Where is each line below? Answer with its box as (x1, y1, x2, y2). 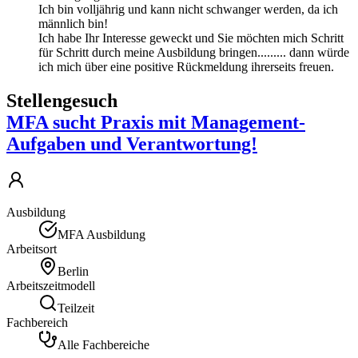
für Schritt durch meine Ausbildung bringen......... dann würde (38, 45, 349, 59)
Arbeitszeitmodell (6, 279, 95, 293)
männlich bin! (38, 16, 108, 30)
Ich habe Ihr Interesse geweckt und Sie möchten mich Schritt (38, 30, 344, 45)
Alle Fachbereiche (58, 338, 149, 352)
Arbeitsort (6, 242, 57, 257)
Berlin (58, 265, 89, 279)
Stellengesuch (6, 89, 117, 111)
